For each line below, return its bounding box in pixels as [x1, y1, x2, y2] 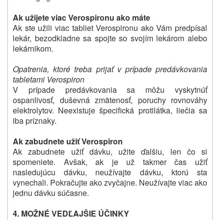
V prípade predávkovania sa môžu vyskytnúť [13, 83, 207, 95]
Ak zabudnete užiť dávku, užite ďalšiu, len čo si [13, 145, 207, 157]
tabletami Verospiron [13, 73, 84, 85]
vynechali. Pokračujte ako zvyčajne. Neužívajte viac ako [13, 176, 207, 188]
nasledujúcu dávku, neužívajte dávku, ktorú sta [13, 166, 207, 178]
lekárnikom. [13, 42, 53, 54]
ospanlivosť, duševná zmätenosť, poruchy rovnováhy [13, 94, 207, 106]
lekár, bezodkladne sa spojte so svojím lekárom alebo [13, 32, 207, 44]
